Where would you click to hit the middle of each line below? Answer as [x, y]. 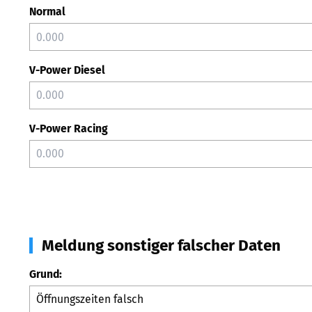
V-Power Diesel [67, 70]
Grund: [46, 274]
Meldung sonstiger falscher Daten [161, 245]
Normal [47, 12]
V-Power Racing [69, 128]
